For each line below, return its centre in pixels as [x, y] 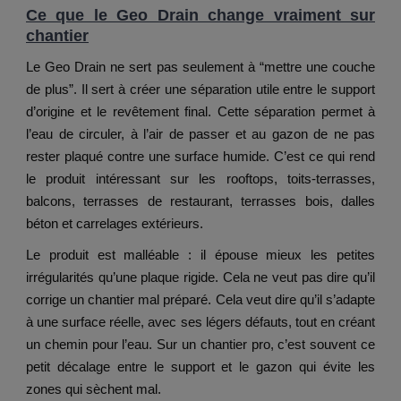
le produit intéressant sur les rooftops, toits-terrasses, [200, 179]
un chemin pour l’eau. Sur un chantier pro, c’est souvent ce [200, 345]
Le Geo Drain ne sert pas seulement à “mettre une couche [200, 67]
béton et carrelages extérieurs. [115, 224]
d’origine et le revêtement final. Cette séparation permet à [200, 112]
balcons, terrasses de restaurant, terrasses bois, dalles [200, 201]
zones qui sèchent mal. [94, 389]
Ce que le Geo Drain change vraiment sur [200, 16]
